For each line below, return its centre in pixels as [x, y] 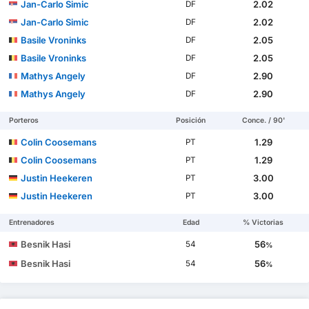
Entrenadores [32, 222]
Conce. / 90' [263, 120]
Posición [191, 120]
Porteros [24, 120]
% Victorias [263, 222]
